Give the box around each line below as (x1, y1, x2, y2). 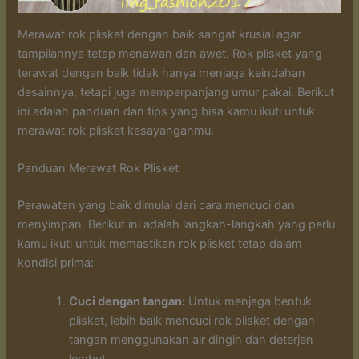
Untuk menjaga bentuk (185, 293, 313, 309)
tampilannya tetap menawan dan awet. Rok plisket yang (18, 46, 323, 62)
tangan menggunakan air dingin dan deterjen (69, 332, 314, 347)
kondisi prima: (18, 256, 95, 271)
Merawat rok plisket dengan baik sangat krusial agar (18, 27, 301, 42)
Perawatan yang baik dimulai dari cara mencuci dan (18, 198, 296, 213)
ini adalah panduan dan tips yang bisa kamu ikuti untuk (18, 104, 316, 119)
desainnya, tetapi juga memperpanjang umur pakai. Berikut (18, 85, 335, 100)
